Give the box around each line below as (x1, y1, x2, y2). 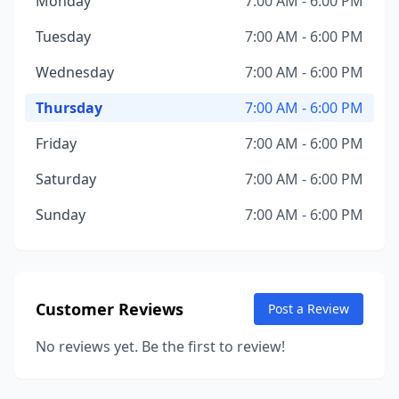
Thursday (36, 98, 102, 118)
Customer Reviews (36, 298, 183, 320)
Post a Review (268, 300, 349, 317)
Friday (36, 134, 77, 153)
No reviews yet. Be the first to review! (36, 337, 285, 356)
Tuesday (36, 27, 91, 46)
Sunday (36, 205, 85, 224)
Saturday (36, 169, 96, 189)
